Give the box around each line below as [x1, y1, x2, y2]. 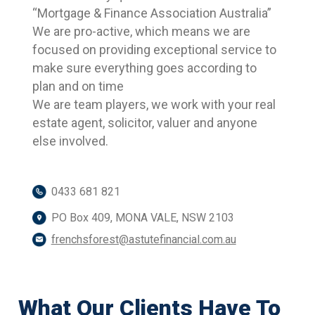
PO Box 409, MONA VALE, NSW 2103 [51, 211, 234, 225]
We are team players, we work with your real [32, 97, 276, 112]
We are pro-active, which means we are [32, 24, 250, 39]
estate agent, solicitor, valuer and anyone [32, 115, 257, 131]
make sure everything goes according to [32, 60, 257, 76]
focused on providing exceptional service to [32, 42, 276, 58]
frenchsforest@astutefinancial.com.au [51, 233, 236, 247]
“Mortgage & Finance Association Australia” [32, 6, 271, 21]
